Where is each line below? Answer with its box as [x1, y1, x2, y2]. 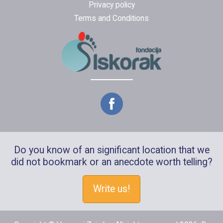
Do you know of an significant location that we [13, 144, 210, 156]
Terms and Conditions [74, 13, 149, 23]
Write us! [93, 183, 130, 195]
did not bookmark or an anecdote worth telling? [10, 156, 213, 168]
